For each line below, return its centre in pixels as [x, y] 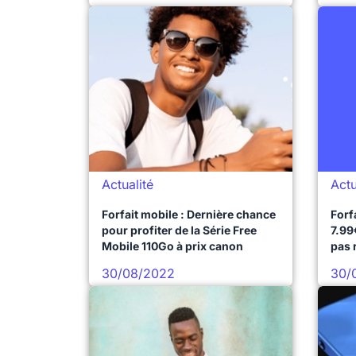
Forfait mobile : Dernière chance [189, 214]
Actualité [128, 184]
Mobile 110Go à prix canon [172, 246]
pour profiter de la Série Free [179, 230]
